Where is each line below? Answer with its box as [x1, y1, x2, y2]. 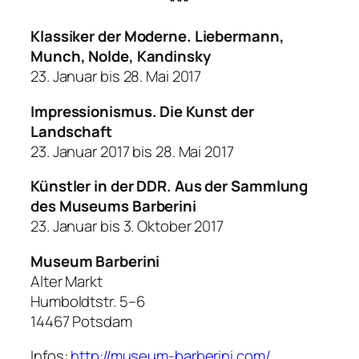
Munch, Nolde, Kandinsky [30, 46, 211, 67]
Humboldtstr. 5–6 [30, 290, 145, 312]
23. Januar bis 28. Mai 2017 [30, 66, 202, 87]
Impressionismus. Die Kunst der [30, 100, 254, 122]
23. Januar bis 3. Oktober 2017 [30, 216, 224, 237]
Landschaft [30, 120, 113, 142]
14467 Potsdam [30, 310, 132, 332]
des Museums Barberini [30, 196, 196, 217]
